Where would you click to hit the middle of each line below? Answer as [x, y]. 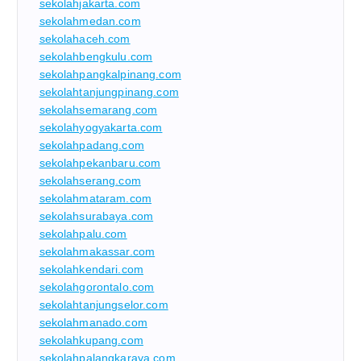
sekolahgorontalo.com [97, 287]
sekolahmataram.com [95, 199]
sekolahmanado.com [93, 323]
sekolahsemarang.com [98, 110]
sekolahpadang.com [91, 145]
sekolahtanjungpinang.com [109, 92]
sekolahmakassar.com [97, 252]
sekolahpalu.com [83, 234]
